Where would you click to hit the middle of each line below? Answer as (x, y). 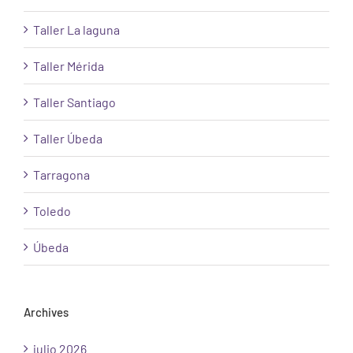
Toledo (52, 211)
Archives (46, 312)
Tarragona (61, 175)
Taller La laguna (76, 30)
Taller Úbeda (68, 139)
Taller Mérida (69, 66)
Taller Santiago (74, 102)
